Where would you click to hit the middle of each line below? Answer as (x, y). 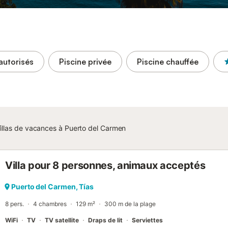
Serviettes (147, 220)
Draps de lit (105, 220)
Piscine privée (85, 62)
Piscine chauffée (168, 62)
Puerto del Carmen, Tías (53, 187)
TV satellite (62, 220)
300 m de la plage (130, 204)
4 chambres (50, 204)
